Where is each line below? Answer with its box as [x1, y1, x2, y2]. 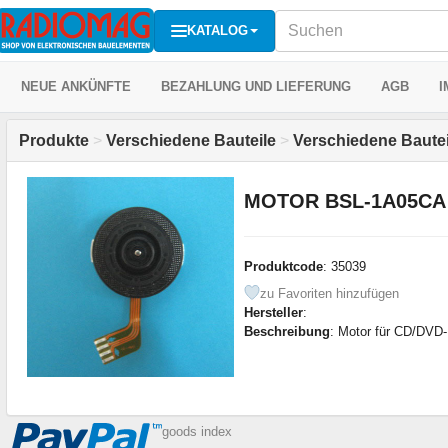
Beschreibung [243, 323, 330, 339]
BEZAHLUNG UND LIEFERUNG [161, 79, 351, 94]
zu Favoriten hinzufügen [259, 285, 399, 301]
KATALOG [187, 22, 248, 38]
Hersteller [243, 304, 303, 320]
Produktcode [243, 258, 323, 274]
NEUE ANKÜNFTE [21, 79, 131, 94]
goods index [162, 424, 232, 439]
